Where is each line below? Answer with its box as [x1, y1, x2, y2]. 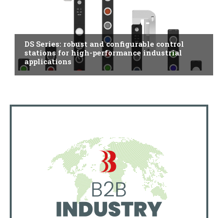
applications [24, 56, 72, 67]
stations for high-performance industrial [24, 48, 182, 58]
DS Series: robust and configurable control [24, 39, 184, 49]
